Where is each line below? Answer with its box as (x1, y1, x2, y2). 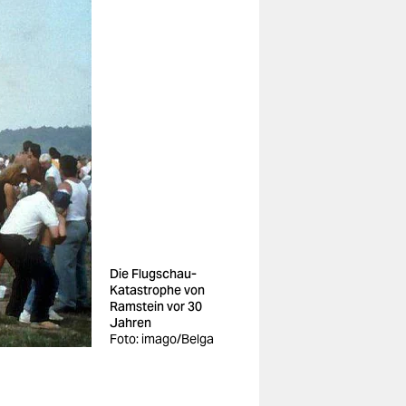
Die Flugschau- (110, 266, 197, 282)
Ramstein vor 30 (110, 298, 202, 314)
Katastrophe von (110, 282, 205, 298)
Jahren (110, 314, 151, 331)
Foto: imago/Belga (110, 331, 214, 347)
